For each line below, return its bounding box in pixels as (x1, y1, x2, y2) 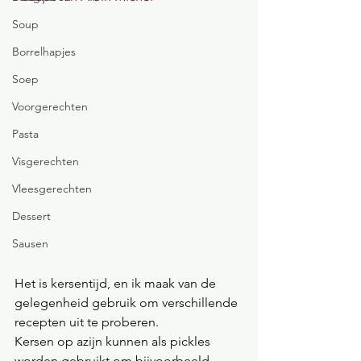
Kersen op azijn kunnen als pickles (15, 334, 214, 349)
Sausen (12, 236, 48, 251)
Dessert (12, 209, 51, 223)
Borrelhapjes (12, 44, 76, 59)
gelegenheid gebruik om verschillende (15, 295, 241, 310)
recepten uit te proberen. (15, 314, 159, 330)
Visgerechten (12, 154, 79, 168)
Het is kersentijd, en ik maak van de (15, 276, 219, 291)
